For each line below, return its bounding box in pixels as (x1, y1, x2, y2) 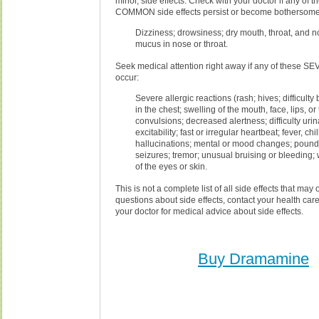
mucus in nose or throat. (135, 38, 229, 49)
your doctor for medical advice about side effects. (115, 206, 304, 216)
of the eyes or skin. (135, 161, 208, 172)
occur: (115, 72, 140, 83)
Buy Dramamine (198, 249, 309, 268)
